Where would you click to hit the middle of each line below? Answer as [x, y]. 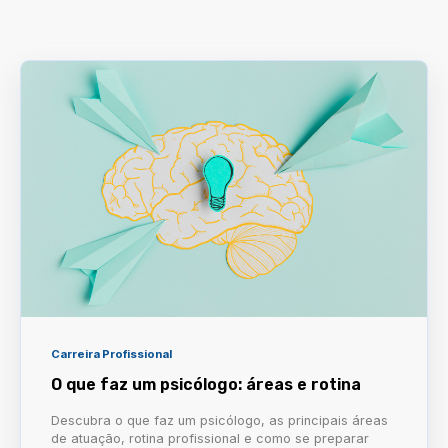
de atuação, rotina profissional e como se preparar [210, 438]
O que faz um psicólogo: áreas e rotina [206, 384]
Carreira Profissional [111, 353]
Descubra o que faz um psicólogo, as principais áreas [219, 420]
